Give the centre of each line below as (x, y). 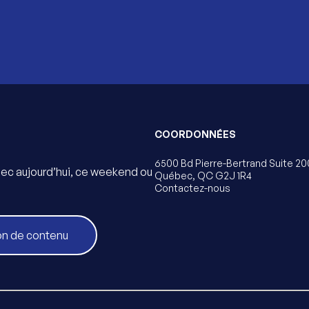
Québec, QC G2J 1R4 (203, 175)
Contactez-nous (192, 188)
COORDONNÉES (195, 134)
